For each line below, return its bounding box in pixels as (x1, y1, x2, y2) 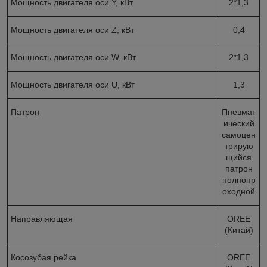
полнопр (222, 175, 256, 185)
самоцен (222, 129, 256, 139)
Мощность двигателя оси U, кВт (11, 79, 135, 89)
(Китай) (224, 225, 253, 235)
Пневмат (222, 107, 256, 117)
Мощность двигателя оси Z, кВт (11, 24, 134, 35)
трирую (224, 141, 253, 151)
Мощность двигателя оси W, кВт (11, 52, 136, 62)
